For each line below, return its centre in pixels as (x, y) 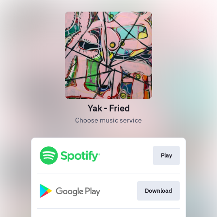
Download (158, 191)
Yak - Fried (108, 108)
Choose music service (108, 120)
